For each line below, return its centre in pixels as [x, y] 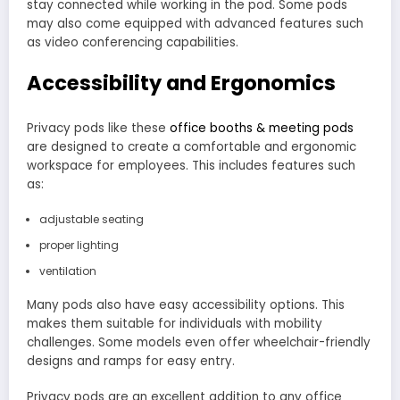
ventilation [67, 271]
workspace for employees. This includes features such [191, 165]
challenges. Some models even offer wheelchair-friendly [199, 343]
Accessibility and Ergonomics [181, 83]
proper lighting [79, 246]
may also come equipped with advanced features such [195, 24]
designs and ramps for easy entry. [131, 362]
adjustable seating [91, 220]
